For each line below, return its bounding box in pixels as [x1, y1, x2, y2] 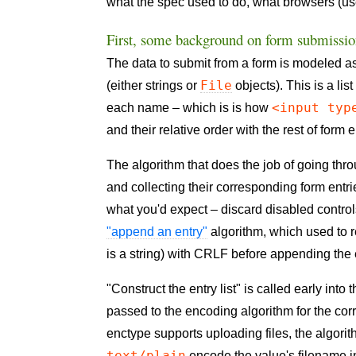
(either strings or [106, 79, 201, 93]
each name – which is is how [106, 101, 273, 115]
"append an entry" [106, 225, 208, 239]
